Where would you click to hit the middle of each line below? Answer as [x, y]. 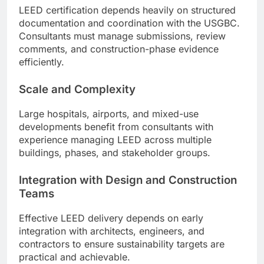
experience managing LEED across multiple [115, 139]
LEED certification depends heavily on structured [127, 10]
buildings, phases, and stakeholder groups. [115, 152]
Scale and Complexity [77, 90]
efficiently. [42, 62]
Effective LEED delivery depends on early [111, 218]
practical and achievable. [75, 257]
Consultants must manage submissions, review [122, 36]
